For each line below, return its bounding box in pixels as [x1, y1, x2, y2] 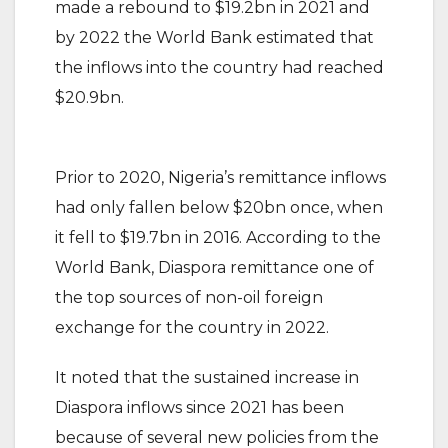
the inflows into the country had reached [55, 58, 384, 77]
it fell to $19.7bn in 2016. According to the [55, 228, 381, 247]
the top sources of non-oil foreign [55, 288, 323, 307]
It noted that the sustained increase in [55, 368, 359, 387]
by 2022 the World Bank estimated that [55, 28, 374, 47]
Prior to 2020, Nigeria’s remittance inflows [55, 168, 386, 187]
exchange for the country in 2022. [55, 318, 333, 337]
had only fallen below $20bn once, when [55, 198, 383, 217]
